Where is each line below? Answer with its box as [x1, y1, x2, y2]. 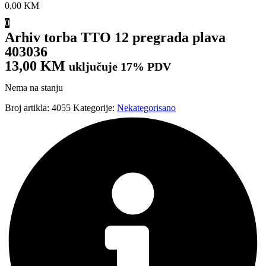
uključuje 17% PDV [69, 60, 171, 74]
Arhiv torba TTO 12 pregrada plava [5, 30, 226, 46]
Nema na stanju [5, 83, 63, 93]
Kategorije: [73, 103, 115, 113]
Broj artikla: [5, 103, 52, 113]
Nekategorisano [117, 103, 176, 113]
